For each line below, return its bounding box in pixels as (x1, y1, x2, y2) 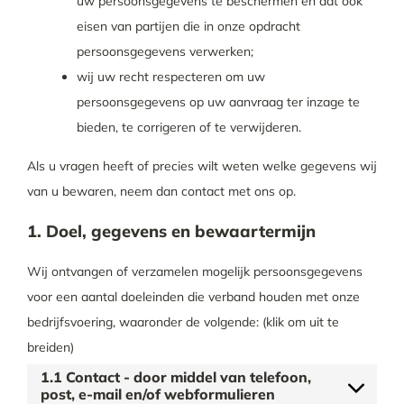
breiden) (26, 339, 74, 355)
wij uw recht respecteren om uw (76, 69, 265, 85)
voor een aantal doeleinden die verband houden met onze (26, 289, 360, 305)
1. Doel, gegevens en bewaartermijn (26, 221, 316, 242)
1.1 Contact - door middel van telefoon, (40, 368, 311, 386)
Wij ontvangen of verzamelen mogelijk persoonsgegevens (26, 263, 363, 280)
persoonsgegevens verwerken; (76, 43, 253, 60)
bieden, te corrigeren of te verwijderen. (76, 119, 301, 135)
